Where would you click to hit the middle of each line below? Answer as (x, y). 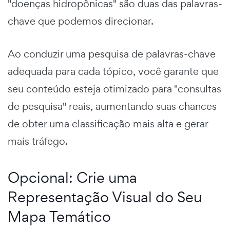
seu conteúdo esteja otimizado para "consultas (114, 89)
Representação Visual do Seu (105, 197)
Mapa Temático (59, 217)
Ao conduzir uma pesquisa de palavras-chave (112, 54)
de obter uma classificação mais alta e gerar (108, 124)
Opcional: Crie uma (72, 178)
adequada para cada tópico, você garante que (113, 72)
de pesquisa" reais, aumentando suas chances (112, 107)
